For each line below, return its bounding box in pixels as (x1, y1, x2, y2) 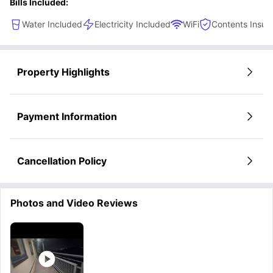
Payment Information (17, 110, 117, 122)
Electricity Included (94, 18, 171, 29)
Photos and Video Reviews (10, 196, 138, 209)
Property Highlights (17, 65, 110, 78)
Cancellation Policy (17, 154, 107, 167)
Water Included (22, 18, 82, 29)
